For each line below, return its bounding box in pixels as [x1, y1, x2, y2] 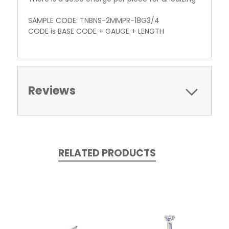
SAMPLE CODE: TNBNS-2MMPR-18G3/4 [28, 15, 159, 26]
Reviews [28, 82, 76, 99]
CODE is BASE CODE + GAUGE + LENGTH [28, 26, 164, 36]
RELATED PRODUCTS [58, 146, 156, 160]
